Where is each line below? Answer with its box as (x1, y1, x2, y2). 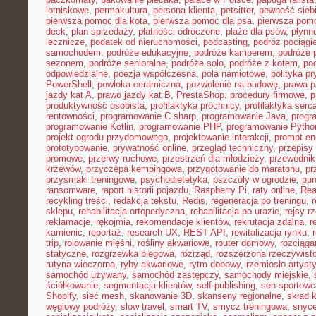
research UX (127, 227, 178, 238)
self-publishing (197, 280, 255, 291)
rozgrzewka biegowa (92, 248, 174, 259)
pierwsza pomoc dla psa (153, 16, 252, 26)
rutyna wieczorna (46, 259, 115, 269)
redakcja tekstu (114, 195, 176, 206)
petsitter (221, 5, 253, 16)
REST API (183, 227, 226, 238)
